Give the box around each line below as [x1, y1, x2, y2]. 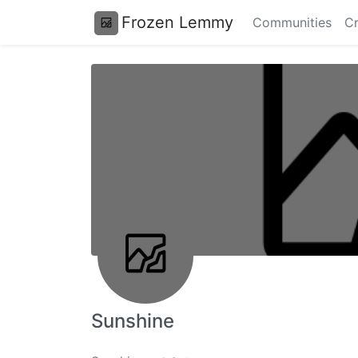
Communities [253, 14, 332, 30]
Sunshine [91, 309, 174, 332]
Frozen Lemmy [121, 12, 233, 32]
